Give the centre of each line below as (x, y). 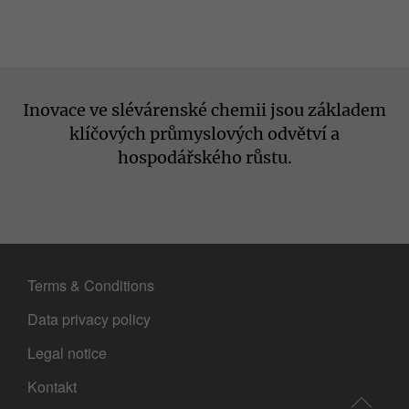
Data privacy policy (89, 319)
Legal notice (67, 352)
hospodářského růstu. (204, 157)
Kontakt (52, 386)
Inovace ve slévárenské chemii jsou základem (204, 110)
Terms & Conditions (91, 285)
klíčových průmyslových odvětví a (204, 133)
